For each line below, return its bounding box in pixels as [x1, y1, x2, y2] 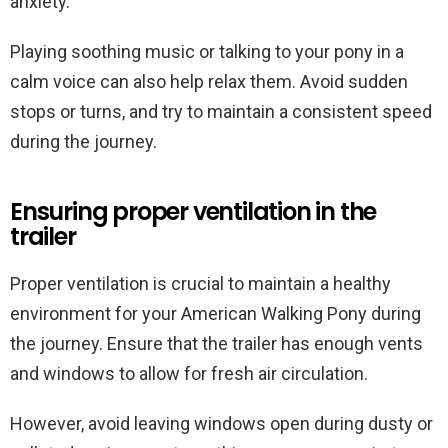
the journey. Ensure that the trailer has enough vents [10, 333, 423, 354]
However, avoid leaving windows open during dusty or [10, 413, 433, 434]
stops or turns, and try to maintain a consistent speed [10, 101, 432, 122]
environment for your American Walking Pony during [10, 303, 421, 324]
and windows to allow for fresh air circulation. [10, 363, 368, 384]
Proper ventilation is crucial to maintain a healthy [10, 273, 391, 294]
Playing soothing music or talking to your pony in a [10, 41, 404, 62]
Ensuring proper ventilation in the [10, 195, 377, 228]
